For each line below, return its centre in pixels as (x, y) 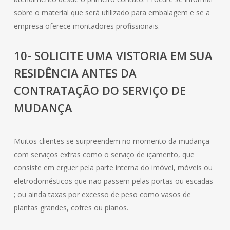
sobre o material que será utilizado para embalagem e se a (112, 13)
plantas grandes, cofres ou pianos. (71, 208)
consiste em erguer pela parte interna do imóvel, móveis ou (113, 168)
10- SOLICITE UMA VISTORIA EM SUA (113, 55)
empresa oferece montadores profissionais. (87, 26)
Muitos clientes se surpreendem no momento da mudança (111, 141)
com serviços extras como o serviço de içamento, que (104, 154)
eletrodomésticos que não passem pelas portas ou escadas (113, 181)
